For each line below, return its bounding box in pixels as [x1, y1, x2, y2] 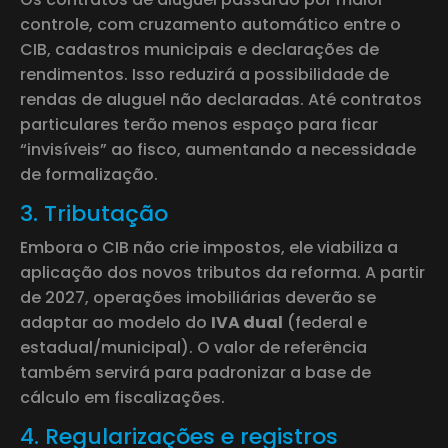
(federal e [283, 310, 367, 334]
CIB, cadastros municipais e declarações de [20, 37, 379, 61]
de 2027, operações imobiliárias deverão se [20, 285, 376, 309]
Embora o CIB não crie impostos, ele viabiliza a [20, 235, 398, 259]
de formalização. [20, 162, 158, 186]
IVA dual [211, 310, 283, 334]
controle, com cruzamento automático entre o [20, 12, 401, 36]
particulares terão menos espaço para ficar [20, 112, 378, 136]
